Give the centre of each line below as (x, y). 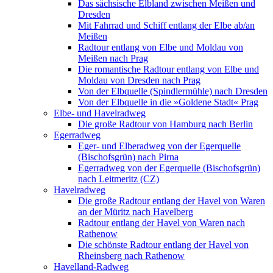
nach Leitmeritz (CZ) (119, 179)
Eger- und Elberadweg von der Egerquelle (159, 146)
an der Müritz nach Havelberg (136, 211)
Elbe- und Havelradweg (100, 113)
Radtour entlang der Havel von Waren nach (161, 222)
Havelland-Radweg (91, 266)
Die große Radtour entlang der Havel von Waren (172, 200)
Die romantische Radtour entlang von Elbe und (168, 69)
